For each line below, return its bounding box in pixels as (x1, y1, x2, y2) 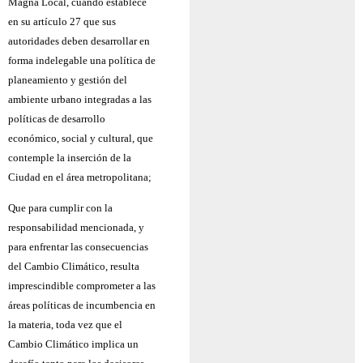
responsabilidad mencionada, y (8, 221, 144, 234)
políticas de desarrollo (8, 113, 105, 125)
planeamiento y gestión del (8, 74, 127, 86)
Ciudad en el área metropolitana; (8, 171, 152, 183)
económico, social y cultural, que (8, 132, 153, 144)
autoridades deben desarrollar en (8, 35, 150, 47)
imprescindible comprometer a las (8, 280, 156, 293)
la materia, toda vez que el (8, 318, 122, 331)
